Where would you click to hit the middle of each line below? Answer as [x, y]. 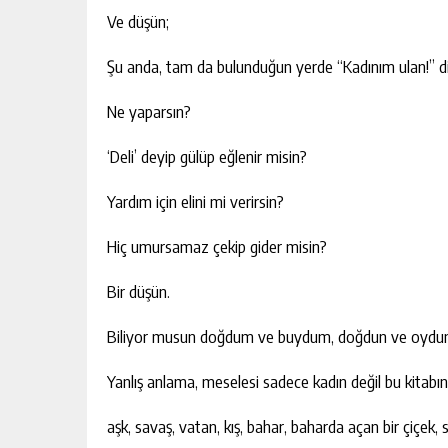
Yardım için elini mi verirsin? [195, 201]
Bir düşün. [138, 291]
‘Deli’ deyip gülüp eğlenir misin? [207, 156]
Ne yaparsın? [149, 111]
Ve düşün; [138, 21]
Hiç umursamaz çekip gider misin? [217, 246]
